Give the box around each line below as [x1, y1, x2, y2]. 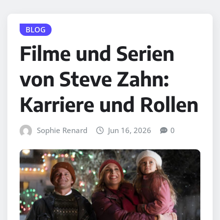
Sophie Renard [36, 125, 87, 136]
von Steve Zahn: [20, 66, 169, 91]
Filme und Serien [20, 41, 174, 66]
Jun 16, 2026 [108, 125, 152, 136]
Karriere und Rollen [20, 92, 198, 117]
